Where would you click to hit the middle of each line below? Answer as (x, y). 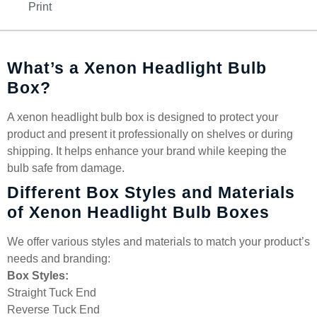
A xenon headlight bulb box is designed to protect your (143, 117)
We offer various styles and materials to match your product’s (158, 242)
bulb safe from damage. (66, 168)
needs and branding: (59, 259)
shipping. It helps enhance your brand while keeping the (147, 151)
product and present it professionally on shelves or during (150, 134)
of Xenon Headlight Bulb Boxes (138, 212)
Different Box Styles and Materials (151, 192)
